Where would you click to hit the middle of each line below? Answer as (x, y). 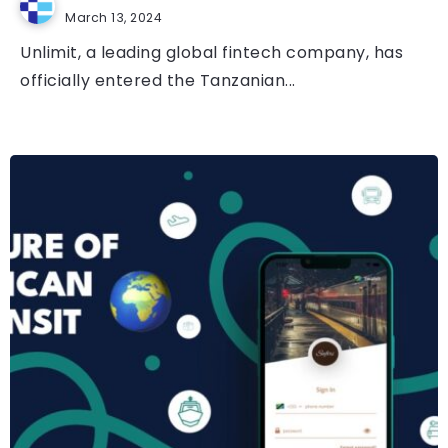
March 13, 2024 (113, 18)
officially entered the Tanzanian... (158, 81)
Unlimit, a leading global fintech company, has (211, 53)
